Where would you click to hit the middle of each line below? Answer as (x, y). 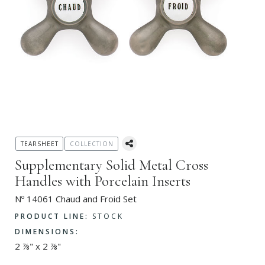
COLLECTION (91, 144)
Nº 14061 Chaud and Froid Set (76, 199)
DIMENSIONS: (47, 232)
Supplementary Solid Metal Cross (112, 165)
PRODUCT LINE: (52, 216)
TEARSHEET (39, 144)
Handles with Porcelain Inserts (103, 181)
